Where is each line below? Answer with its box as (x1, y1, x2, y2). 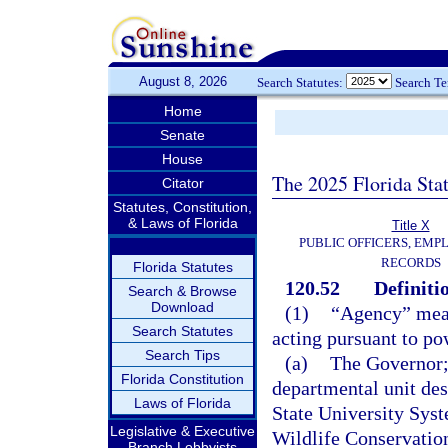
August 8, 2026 (138, 74, 227, 89)
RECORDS (380, 255, 441, 270)
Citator (161, 175, 204, 191)
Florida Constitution (121, 371, 244, 387)
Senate (160, 127, 205, 143)
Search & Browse (128, 283, 237, 299)
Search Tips (145, 347, 220, 363)
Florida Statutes (132, 259, 233, 275)
